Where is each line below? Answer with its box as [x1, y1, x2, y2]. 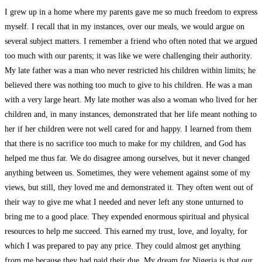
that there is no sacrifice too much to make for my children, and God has [5, 139, 246, 148]
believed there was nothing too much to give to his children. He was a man [5, 80, 252, 89]
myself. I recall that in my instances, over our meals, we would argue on [5, 22, 244, 31]
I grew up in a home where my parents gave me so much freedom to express [5, 7, 257, 16]
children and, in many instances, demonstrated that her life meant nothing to [5, 109, 257, 119]
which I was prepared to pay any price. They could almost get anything [5, 241, 240, 250]
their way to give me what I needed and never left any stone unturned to [5, 197, 243, 206]
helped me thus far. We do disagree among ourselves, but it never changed [5, 153, 250, 163]
